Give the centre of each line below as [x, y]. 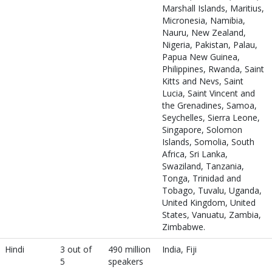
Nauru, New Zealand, [204, 32]
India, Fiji [179, 249]
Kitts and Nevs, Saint [203, 81]
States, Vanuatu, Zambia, [212, 215]
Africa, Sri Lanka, [195, 154]
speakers [126, 261]
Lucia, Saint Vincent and [209, 93]
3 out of [76, 249]
